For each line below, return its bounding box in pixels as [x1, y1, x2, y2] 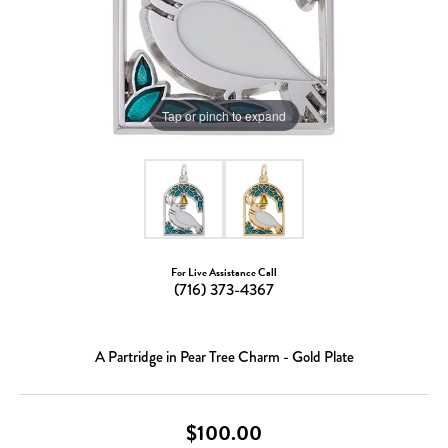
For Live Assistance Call [171, 264, 277, 281]
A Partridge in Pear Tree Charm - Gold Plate [94, 346, 354, 368]
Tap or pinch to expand [162, 106, 286, 124]
